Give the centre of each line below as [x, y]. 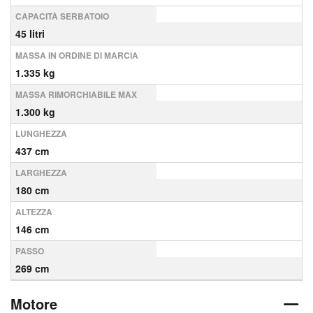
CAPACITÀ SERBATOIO [62, 16]
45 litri [30, 34]
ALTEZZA [34, 212]
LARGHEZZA [41, 173]
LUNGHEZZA [41, 133]
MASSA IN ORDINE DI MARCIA [77, 55]
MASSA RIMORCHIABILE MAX [76, 94]
